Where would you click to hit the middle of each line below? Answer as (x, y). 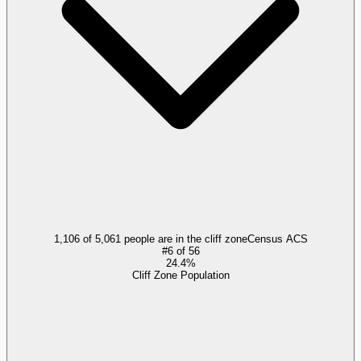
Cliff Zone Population (180, 275)
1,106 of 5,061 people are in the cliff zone (150, 239)
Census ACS (277, 239)
